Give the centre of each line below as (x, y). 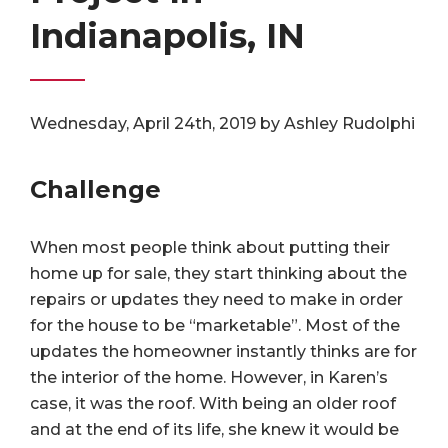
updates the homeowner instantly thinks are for (223, 351)
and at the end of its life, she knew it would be (214, 429)
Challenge (95, 189)
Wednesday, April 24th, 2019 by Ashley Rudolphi (222, 123)
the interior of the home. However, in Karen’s (209, 377)
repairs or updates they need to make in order (216, 299)
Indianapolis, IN (167, 36)
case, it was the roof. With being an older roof (213, 403)
